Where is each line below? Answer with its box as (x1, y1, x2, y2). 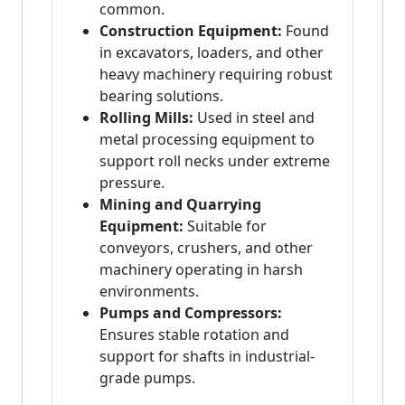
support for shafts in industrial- (99, 346, 315, 367)
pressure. (99, 173, 165, 193)
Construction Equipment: (99, 21, 282, 42)
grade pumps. (99, 368, 195, 389)
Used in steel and (193, 108, 315, 128)
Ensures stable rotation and (99, 325, 289, 345)
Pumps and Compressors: (99, 303, 282, 324)
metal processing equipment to (99, 129, 315, 150)
